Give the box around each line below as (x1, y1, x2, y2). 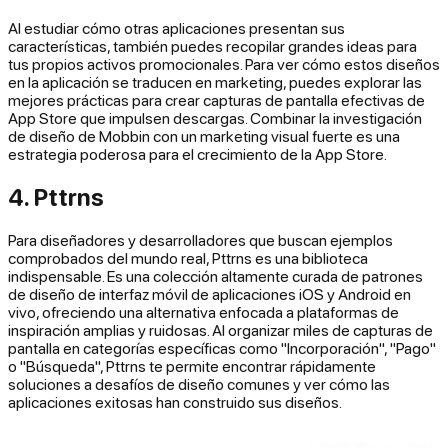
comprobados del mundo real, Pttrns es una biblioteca (8, 248, 368, 267)
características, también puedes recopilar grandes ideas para (8, 36, 417, 55)
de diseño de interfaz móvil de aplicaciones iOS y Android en (8, 284, 411, 303)
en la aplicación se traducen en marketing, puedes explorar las (8, 72, 422, 91)
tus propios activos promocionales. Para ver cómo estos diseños (8, 54, 440, 73)
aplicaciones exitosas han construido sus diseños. (8, 392, 342, 411)
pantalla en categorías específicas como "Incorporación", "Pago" (8, 338, 436, 357)
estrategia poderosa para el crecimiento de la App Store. (8, 144, 387, 163)
